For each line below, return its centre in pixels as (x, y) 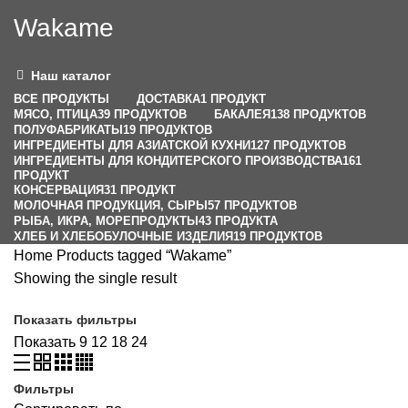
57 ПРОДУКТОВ (252, 205)
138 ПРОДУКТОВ (318, 114)
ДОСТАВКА (168, 98)
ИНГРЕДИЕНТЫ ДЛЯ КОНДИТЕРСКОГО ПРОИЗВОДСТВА (178, 160)
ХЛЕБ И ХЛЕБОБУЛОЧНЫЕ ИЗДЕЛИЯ (123, 236)
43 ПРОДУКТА (238, 220)
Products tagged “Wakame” (142, 255)
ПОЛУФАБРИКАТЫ (68, 129)
